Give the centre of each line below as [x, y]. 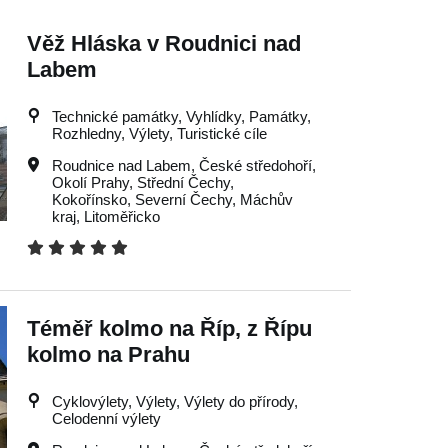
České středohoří [255, 165]
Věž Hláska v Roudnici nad [163, 43]
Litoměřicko [121, 216]
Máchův [266, 199]
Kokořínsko [89, 199]
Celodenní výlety [106, 418]
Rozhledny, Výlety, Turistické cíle [159, 133]
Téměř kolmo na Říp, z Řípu [169, 328]
